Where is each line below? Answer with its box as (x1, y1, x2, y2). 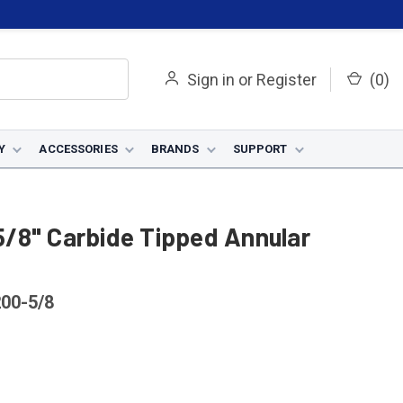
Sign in (187, 69, 235, 89)
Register (256, 69, 317, 89)
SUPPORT (232, 142, 288, 156)
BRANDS (150, 142, 200, 156)
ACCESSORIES (39, 142, 118, 156)
